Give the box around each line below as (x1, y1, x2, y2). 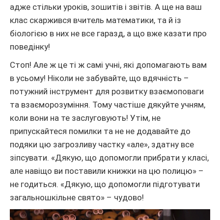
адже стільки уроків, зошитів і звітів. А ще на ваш (10, 2, 202, 12)
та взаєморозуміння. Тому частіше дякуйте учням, (10, 100, 205, 110)
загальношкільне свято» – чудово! (10, 192, 144, 203)
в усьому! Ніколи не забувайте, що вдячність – (10, 73, 189, 83)
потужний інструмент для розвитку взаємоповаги (10, 86, 204, 97)
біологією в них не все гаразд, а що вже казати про (10, 28, 207, 39)
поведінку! (10, 42, 50, 52)
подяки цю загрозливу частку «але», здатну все (10, 139, 194, 150)
